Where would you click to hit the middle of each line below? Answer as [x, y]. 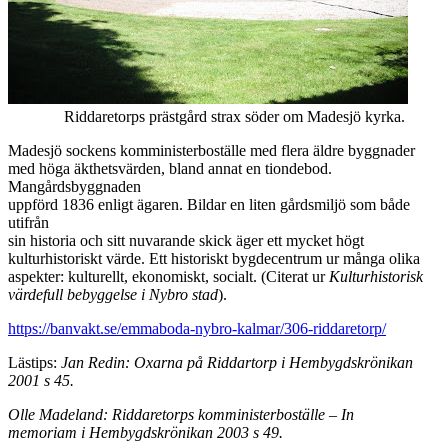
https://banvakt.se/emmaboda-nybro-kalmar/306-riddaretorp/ [197, 328]
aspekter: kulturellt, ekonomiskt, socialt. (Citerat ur [168, 276]
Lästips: [34, 362]
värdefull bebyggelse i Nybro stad [113, 294]
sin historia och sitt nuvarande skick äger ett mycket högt [186, 240]
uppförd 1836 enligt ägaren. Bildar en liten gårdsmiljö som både [209, 204]
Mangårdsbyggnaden [74, 186]
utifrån [28, 222]
